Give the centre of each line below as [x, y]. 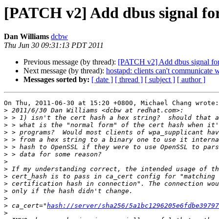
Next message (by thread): [65, 71]
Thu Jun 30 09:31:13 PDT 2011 [54, 45]
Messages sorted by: [56, 80]
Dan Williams [26, 37]
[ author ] [191, 80]
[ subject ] [160, 80]
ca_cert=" [27, 206]
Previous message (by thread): [71, 62]
